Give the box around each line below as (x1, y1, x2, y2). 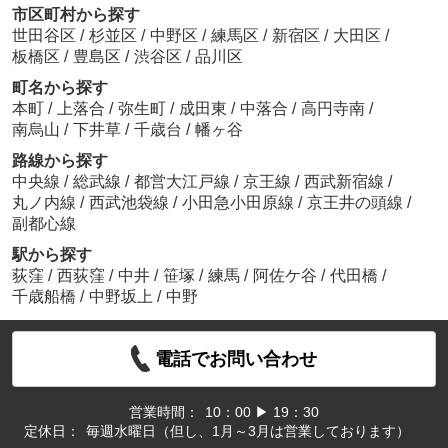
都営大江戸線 (133, 172, 234, 190)
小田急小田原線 (181, 193, 298, 211)
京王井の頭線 (306, 193, 407, 211)
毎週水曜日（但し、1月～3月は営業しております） (85, 422, 424, 439)
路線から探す (11, 151, 108, 169)
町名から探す (11, 78, 108, 96)
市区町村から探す (11, 5, 140, 23)
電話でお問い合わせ (155, 348, 318, 369)
